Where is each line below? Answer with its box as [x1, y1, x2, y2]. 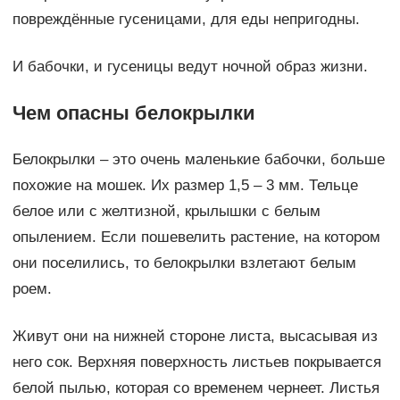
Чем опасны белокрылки [12, 102, 255, 125]
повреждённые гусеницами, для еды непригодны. [12, 11, 360, 29]
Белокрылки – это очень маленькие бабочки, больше [12, 151, 385, 169]
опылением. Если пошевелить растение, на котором [12, 229, 380, 246]
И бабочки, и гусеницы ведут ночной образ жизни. [12, 58, 368, 76]
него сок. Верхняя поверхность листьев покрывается [12, 354, 381, 371]
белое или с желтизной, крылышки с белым [12, 203, 321, 221]
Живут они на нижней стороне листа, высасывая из [12, 328, 378, 346]
